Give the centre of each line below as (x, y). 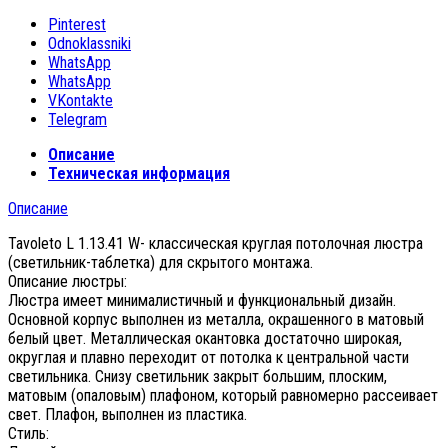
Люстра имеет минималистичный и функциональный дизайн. (202, 300)
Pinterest (77, 24)
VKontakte (80, 100)
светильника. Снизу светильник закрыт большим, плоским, (197, 376)
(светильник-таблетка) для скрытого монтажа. (160, 262)
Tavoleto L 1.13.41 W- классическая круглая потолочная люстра (215, 243)
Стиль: (28, 433)
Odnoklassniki (89, 43)
